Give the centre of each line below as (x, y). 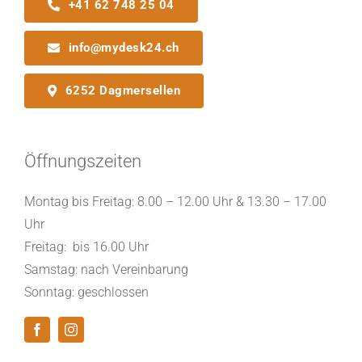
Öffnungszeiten (82, 161)
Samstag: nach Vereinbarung (106, 269)
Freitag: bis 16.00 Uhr (86, 246)
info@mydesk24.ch (124, 47)
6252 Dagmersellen (123, 90)
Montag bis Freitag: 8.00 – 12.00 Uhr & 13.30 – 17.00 (175, 201)
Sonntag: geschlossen (86, 292)
